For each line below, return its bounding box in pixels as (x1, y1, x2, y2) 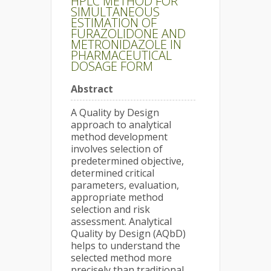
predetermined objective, (71, 154, 184, 168)
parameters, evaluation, (71, 178, 179, 192)
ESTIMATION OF (71, 15, 157, 31)
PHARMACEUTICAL (71, 47, 172, 64)
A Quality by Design (71, 106, 159, 119)
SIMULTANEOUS (71, 4, 160, 20)
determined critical (71, 166, 154, 180)
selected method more (71, 251, 172, 264)
